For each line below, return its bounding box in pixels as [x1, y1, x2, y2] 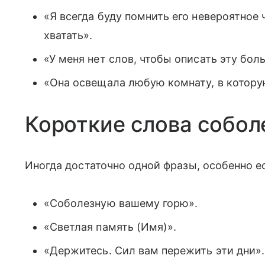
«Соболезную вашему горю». [44, 196, 198, 209]
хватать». [44, 28, 93, 41]
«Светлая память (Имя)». [44, 220, 177, 233]
